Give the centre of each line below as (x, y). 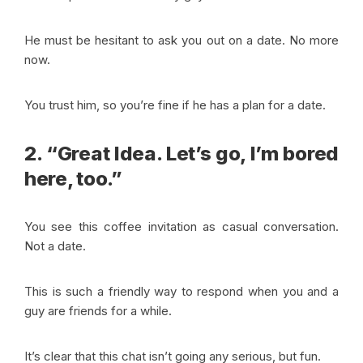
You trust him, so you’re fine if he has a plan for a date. (178, 105)
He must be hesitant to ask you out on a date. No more (181, 40)
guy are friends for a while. (100, 310)
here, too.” (73, 178)
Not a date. (57, 246)
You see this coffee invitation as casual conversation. (181, 226)
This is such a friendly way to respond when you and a (181, 291)
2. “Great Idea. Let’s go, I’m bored (181, 153)
